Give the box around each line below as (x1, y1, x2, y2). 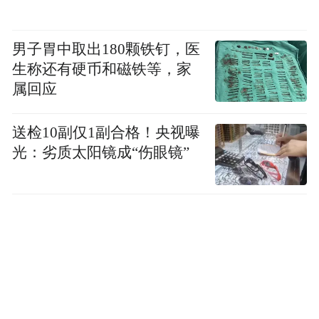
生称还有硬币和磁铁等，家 (12, 61, 192, 77)
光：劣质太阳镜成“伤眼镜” (12, 144, 190, 160)
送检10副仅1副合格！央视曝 (12, 124, 201, 140)
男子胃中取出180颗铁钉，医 (12, 41, 201, 57)
